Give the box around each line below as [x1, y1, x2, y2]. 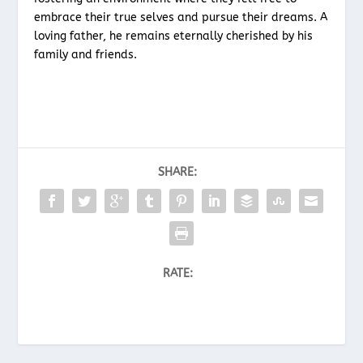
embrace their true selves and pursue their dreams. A [34, 11, 328, 25]
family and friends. [34, 48, 138, 62]
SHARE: [158, 164, 197, 179]
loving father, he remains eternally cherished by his [34, 29, 314, 44]
